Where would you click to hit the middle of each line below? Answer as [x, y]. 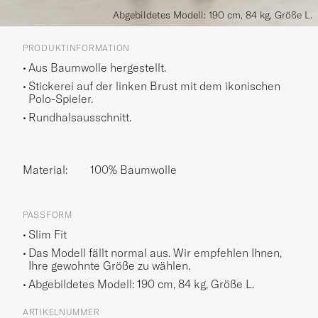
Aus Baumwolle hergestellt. [97, 67]
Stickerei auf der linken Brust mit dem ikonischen [154, 86]
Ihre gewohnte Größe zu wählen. [109, 265]
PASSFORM [48, 214]
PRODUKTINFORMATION [76, 48]
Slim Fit [48, 234]
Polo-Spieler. [61, 98]
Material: [50, 169]
